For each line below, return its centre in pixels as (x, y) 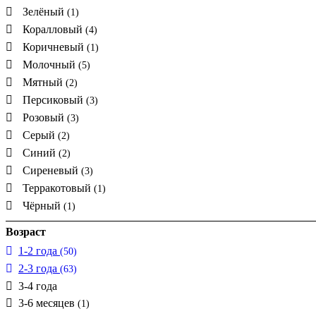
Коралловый (54, 29)
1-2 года (39, 250)
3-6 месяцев (48, 303)
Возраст (26, 231)
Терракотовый (58, 188)
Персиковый (54, 99)
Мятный (44, 82)
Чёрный (43, 205)
